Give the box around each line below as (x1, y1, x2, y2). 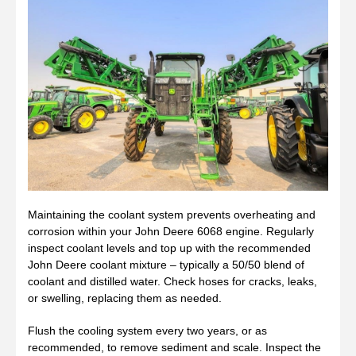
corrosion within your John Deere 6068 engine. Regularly (28, 224, 314, 238)
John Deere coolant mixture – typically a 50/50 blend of (28, 257, 304, 271)
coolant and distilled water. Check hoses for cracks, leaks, (28, 274, 317, 288)
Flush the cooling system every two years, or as (28, 323, 267, 337)
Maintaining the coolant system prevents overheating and (28, 207, 315, 221)
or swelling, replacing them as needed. (28, 291, 222, 304)
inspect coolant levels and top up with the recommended (28, 241, 311, 254)
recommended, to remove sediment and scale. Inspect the (28, 340, 321, 354)
